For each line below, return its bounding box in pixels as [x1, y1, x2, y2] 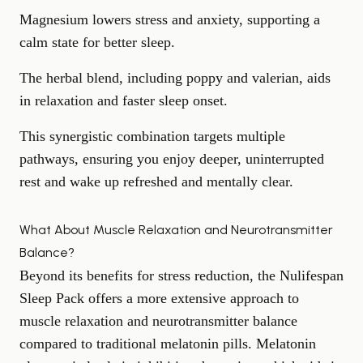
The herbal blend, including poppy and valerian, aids [19, 70, 331, 86]
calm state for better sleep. [19, 34, 175, 50]
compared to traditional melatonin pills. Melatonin [19, 335, 316, 352]
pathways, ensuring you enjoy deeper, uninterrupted [19, 151, 324, 167]
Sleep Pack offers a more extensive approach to [19, 290, 299, 306]
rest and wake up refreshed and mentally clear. [19, 173, 293, 190]
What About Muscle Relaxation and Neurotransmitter [19, 222, 333, 237]
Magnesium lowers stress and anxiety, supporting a [19, 11, 320, 28]
